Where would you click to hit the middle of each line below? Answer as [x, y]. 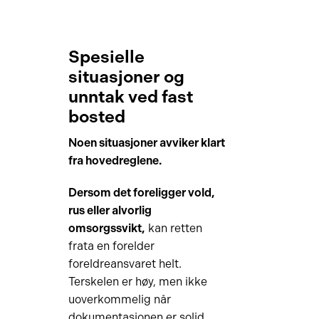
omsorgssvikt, [106, 228]
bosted [96, 116]
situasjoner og [126, 77]
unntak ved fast [130, 96]
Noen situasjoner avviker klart [146, 143]
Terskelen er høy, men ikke [137, 282]
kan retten [173, 228]
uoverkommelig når [119, 299]
